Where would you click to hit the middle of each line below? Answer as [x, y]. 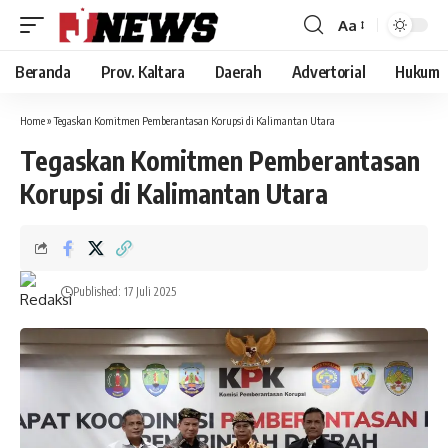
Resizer [362, 61]
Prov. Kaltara [142, 72]
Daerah [238, 72]
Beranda [43, 72]
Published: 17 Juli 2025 [124, 291]
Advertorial [328, 72]
